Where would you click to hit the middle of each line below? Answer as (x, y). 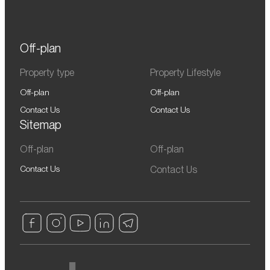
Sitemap (41, 125)
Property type (47, 73)
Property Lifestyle (185, 73)
